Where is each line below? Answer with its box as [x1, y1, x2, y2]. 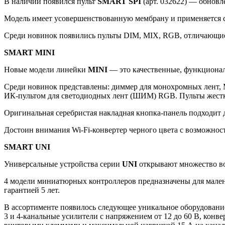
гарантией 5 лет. [4, 185, 60, 194]
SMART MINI [4, 48, 55, 57]
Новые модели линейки [4, 65, 88, 74]
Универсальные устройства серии [4, 159, 122, 168]
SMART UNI [4, 142, 50, 151]
